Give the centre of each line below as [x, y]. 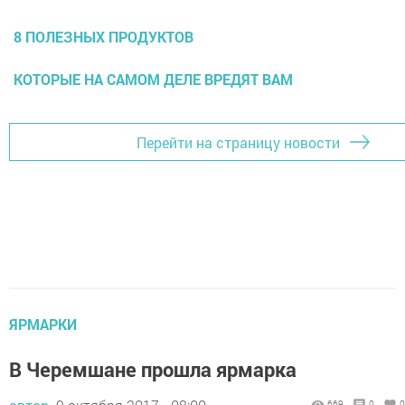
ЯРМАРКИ [43, 325]
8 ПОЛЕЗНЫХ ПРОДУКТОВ [104, 37]
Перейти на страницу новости [238, 142]
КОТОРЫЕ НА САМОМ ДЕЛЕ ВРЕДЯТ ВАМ [153, 80]
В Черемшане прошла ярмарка [153, 370]
